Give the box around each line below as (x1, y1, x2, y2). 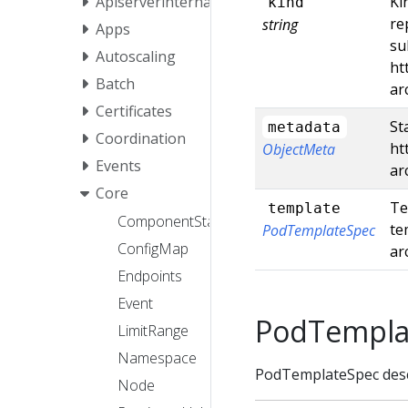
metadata (268, 117, 342, 136)
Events (96, 155, 141, 176)
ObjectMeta (262, 138, 335, 159)
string (262, 14, 298, 35)
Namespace (117, 348, 197, 369)
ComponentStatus (117, 211, 235, 232)
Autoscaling (96, 46, 176, 66)
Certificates (96, 100, 172, 121)
